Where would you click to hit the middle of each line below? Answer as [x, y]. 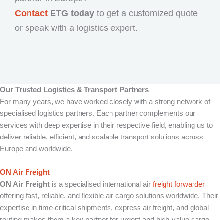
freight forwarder [179, 184]
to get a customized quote [146, 14]
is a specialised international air [101, 184]
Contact [31, 14]
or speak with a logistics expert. [76, 28]
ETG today [71, 14]
